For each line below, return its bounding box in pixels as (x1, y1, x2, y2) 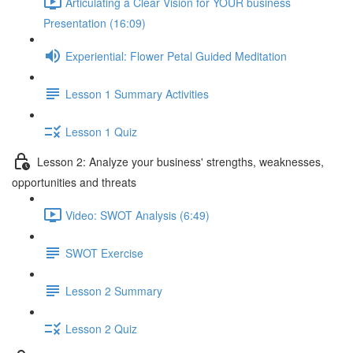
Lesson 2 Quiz (65, 320, 137, 336)
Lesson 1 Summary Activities (65, 85, 209, 102)
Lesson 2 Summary (65, 282, 162, 299)
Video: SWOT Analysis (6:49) (65, 206, 210, 223)
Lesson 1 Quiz (65, 123, 137, 139)
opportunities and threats (12, 174, 136, 190)
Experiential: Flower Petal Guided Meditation (65, 47, 287, 64)
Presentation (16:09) (43, 15, 146, 31)
